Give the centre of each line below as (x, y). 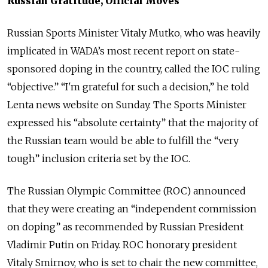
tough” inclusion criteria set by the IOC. (99, 158)
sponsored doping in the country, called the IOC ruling (134, 68)
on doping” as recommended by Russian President (125, 226)
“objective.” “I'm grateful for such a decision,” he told (128, 86)
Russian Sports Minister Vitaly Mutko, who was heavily (134, 33)
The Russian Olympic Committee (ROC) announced (127, 191)
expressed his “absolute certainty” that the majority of (133, 122)
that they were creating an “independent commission (132, 208)
